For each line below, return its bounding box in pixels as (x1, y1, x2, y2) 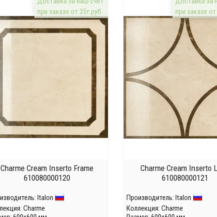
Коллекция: (126, 204, 161, 213)
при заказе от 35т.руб (37, 7, 102, 16)
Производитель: (126, 193, 175, 202)
